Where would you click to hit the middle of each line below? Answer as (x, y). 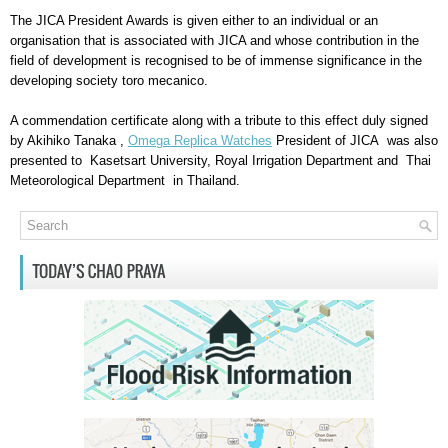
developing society (66, 81)
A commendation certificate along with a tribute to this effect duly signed (219, 121)
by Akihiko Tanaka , (69, 141)
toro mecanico (163, 81)
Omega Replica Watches (200, 141)
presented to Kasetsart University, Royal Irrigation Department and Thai (220, 161)
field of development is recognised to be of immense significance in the (216, 61)
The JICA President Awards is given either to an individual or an (194, 21)
